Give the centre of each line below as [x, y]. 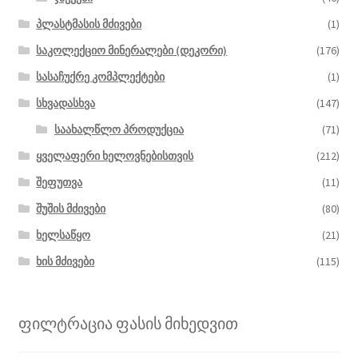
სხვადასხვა [66, 103]
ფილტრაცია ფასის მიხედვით [128, 323]
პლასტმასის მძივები [89, 24]
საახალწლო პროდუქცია [119, 129]
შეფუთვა [60, 182]
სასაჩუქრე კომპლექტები [101, 76]
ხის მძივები [66, 261]
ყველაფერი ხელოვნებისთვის [115, 155]
